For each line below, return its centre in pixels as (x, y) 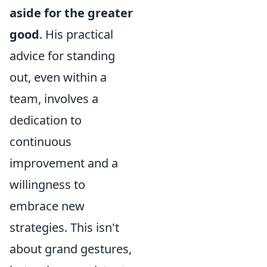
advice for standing (62, 56)
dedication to (46, 120)
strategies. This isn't (64, 227)
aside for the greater (71, 13)
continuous (41, 142)
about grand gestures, (71, 249)
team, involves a (54, 99)
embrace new (47, 206)
